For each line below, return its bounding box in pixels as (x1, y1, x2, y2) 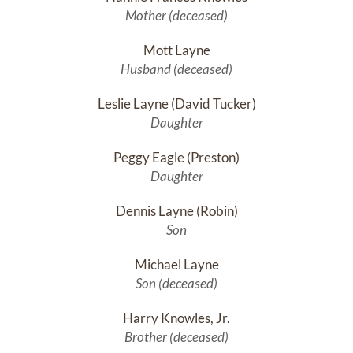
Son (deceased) (136, 275, 217, 292)
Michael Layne (134, 256, 219, 273)
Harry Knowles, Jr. (123, 310, 230, 327)
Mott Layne (143, 42, 210, 59)
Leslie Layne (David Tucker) (97, 95, 256, 113)
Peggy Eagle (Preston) (113, 149, 240, 166)
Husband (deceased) (121, 61, 232, 78)
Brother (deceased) (124, 329, 229, 346)
